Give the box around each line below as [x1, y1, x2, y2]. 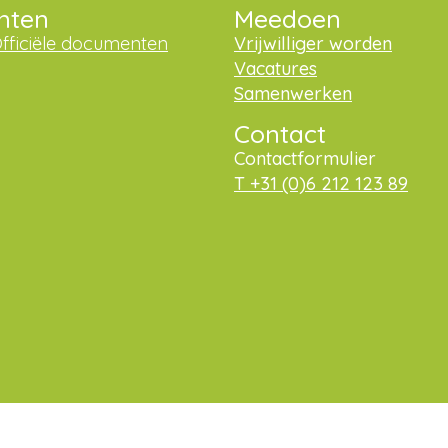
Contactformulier [234, 146, 376, 170]
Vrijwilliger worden [234, 32, 392, 56]
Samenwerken [234, 82, 352, 106]
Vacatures [234, 57, 317, 81]
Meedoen [234, 3, 341, 35]
